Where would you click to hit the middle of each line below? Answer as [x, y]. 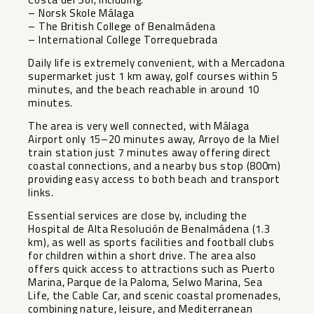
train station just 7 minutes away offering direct [150, 152]
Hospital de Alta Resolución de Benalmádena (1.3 [149, 228]
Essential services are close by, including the [138, 215]
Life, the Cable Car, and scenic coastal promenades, [155, 295]
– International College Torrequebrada [123, 39]
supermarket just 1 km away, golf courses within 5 [153, 76]
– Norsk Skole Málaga [81, 13]
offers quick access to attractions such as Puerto [152, 268]
